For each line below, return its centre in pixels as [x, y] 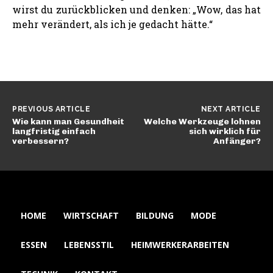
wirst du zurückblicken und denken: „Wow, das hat [136, 9]
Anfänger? [237, 141]
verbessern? [41, 141]
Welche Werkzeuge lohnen [202, 121]
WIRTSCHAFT [91, 215]
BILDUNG [155, 215]
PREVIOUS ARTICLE [51, 109]
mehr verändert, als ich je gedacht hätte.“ [112, 24]
